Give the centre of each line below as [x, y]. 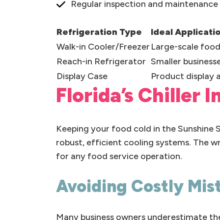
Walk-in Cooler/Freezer [103, 47]
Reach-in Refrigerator [101, 61]
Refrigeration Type [99, 32]
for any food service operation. [119, 156]
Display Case [82, 76]
